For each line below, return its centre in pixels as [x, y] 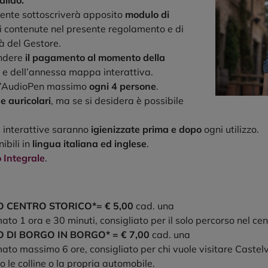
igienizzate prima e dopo [145, 130]
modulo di [147, 15]
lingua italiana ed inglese [89, 144]
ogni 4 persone [123, 86]
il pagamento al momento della [95, 58]
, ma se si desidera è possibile [117, 101]
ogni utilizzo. [230, 130]
